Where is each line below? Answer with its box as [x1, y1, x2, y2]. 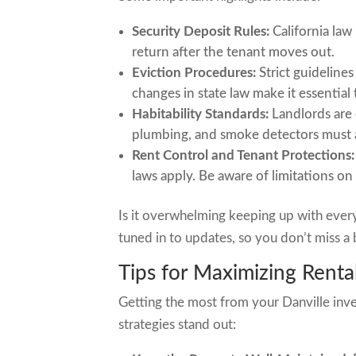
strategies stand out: [118, 318, 237, 331]
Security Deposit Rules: [132, 25, 270, 38]
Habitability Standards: [132, 107, 269, 121]
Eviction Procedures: [132, 66, 257, 79]
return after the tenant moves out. [132, 45, 335, 59]
